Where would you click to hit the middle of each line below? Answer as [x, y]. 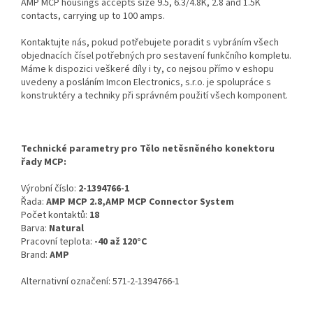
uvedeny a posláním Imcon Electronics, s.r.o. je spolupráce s [146, 83]
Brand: [35, 255]
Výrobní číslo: [50, 189]
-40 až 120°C [121, 242]
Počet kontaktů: [55, 216]
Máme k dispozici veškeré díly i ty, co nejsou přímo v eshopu [147, 70]
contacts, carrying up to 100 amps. [93, 16]
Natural [66, 229]
